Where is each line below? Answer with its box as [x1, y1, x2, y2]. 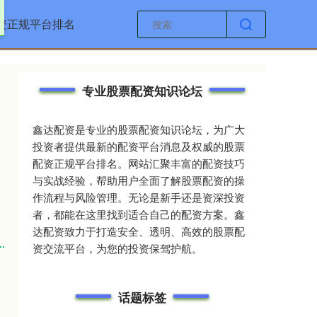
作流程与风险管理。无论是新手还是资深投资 [33, 190, 245, 204]
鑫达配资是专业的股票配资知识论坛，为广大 [33, 122, 245, 137]
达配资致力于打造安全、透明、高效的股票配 [33, 224, 245, 238]
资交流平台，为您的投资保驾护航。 [33, 241, 202, 255]
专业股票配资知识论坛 [82, 82, 202, 99]
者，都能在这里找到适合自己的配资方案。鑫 [33, 207, 245, 221]
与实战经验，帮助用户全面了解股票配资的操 [33, 173, 245, 188]
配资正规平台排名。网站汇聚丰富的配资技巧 [33, 156, 245, 171]
